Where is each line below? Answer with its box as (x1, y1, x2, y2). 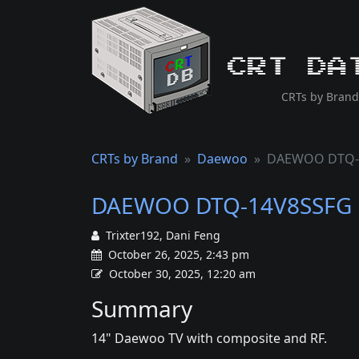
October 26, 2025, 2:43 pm (105, 247, 249, 262)
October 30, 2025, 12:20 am (109, 266, 256, 281)
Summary (91, 293, 192, 324)
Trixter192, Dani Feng (106, 228, 220, 243)
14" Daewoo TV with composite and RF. (91, 329, 327, 347)
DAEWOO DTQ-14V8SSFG (91, 190, 352, 220)
